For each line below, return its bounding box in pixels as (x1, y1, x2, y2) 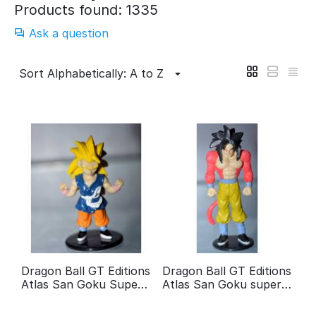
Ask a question (29, 26, 109, 41)
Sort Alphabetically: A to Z (19, 66, 164, 81)
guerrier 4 (162, 291, 216, 305)
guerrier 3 (21, 291, 74, 305)
